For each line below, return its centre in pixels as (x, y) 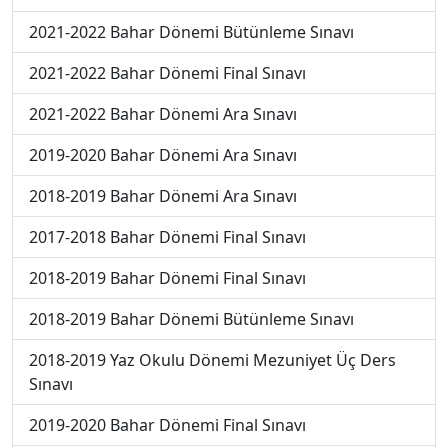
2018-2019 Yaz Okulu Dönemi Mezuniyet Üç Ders (212, 359)
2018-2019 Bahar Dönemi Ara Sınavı (163, 195)
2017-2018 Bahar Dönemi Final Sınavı (167, 236)
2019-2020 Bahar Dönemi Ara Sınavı (163, 154)
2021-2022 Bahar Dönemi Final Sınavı (167, 72)
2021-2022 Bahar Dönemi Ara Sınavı (163, 113)
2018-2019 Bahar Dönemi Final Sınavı (167, 277)
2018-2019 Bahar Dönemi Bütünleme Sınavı (191, 318)
